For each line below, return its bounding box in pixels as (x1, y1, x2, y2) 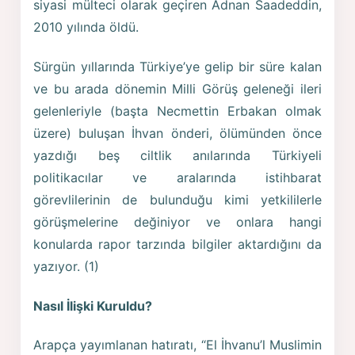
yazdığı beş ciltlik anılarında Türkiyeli (33, 147, 322, 164)
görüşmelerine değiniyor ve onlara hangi (33, 214, 322, 231)
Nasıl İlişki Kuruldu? (33, 297, 153, 314)
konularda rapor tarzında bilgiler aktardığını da (33, 236, 322, 253)
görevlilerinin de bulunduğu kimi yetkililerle (33, 192, 322, 208)
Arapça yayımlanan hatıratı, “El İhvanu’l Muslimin (33, 337, 322, 353)
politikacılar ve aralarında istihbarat (33, 170, 322, 186)
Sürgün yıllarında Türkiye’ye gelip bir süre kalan (33, 59, 322, 75)
